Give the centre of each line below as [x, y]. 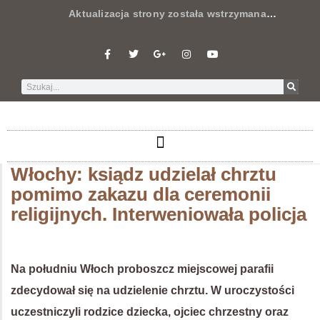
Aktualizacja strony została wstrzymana [144, 14]
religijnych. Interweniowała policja [159, 214]
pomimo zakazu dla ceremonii [141, 194]
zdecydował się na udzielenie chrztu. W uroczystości [152, 290]
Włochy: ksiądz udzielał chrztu [144, 174]
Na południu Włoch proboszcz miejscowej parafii [142, 269]
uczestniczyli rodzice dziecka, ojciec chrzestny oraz [150, 312]
